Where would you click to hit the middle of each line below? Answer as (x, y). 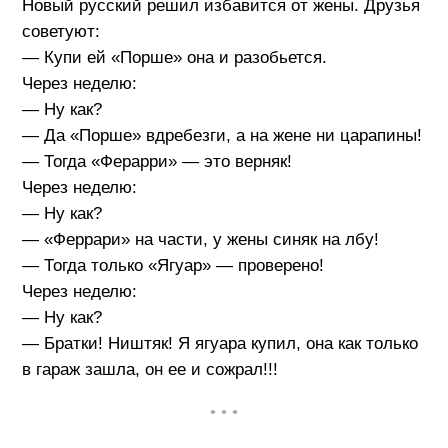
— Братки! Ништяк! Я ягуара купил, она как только (219, 344)
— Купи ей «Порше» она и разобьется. (174, 58)
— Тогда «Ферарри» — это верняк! (156, 162)
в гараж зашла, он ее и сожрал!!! (149, 370)
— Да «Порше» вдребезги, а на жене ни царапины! (221, 136)
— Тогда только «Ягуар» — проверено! (172, 266)
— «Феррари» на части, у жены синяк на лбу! (200, 240)
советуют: (60, 32)
